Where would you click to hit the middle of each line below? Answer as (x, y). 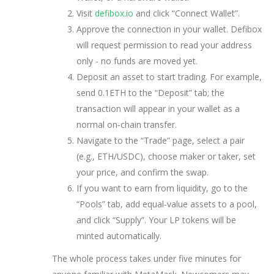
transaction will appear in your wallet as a (158, 108)
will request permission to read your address (164, 45)
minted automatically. (119, 235)
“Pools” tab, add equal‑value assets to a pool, (167, 204)
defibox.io (114, 13)
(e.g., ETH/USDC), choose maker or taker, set (166, 156)
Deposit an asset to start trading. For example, (169, 76)
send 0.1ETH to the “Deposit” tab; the (150, 92)
